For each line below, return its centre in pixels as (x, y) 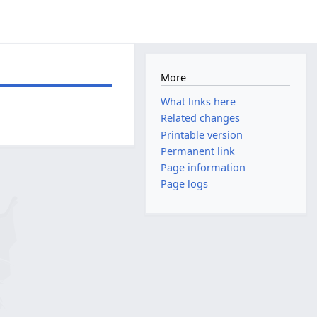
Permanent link (198, 151)
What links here (198, 102)
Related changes (201, 118)
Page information (203, 167)
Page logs (185, 184)
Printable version (202, 134)
